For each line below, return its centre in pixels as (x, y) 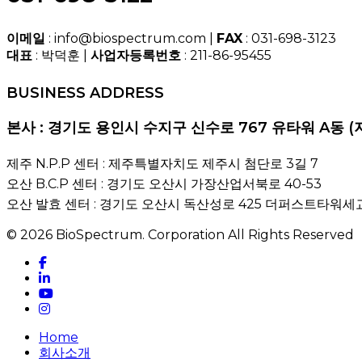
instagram (70, 308)
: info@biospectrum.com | (131, 38)
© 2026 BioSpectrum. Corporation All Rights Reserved (180, 234)
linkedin (64, 277)
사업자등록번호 (136, 55)
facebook (68, 262)
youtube (67, 293)
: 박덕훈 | (61, 55)
